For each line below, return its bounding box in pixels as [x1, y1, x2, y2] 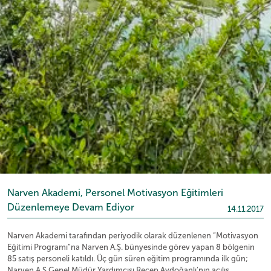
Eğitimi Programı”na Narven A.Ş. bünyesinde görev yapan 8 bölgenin [7, 243, 255, 252]
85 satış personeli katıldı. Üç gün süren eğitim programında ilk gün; [7, 254, 248, 264]
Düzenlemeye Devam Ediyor [7, 201, 134, 213]
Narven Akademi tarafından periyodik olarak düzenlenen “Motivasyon [7, 231, 258, 241]
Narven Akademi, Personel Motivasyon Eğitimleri [7, 187, 223, 198]
